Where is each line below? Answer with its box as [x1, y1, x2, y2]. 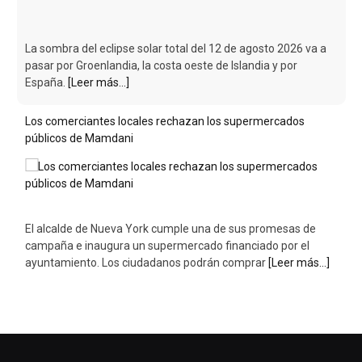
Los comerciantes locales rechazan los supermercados [25, 31, 305, 44]
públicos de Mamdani [25, 48, 133, 61]
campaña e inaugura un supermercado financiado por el [25, 155, 309, 169]
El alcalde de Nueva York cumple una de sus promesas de [25, 138, 316, 152]
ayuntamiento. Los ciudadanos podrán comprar [25, 172, 268, 186]
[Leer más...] [268, 172, 330, 186]
